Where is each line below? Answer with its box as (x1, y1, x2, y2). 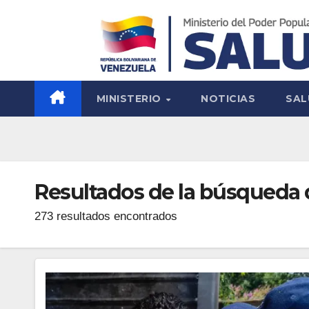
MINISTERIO (96, 92, 164, 106)
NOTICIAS (201, 92, 256, 106)
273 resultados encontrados (34, 210, 177, 223)
